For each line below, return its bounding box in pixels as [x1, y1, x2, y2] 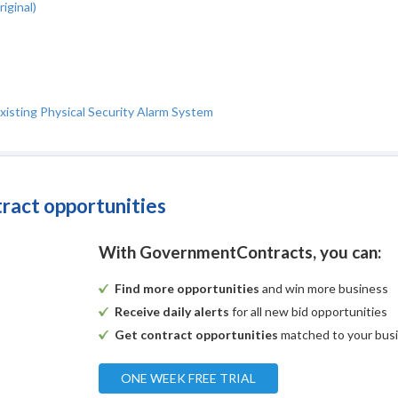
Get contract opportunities [115, 327, 279, 343]
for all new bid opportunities [229, 304, 388, 320]
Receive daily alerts [115, 304, 230, 320]
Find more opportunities [115, 281, 260, 297]
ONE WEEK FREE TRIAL [121, 370, 257, 386]
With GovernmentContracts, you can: [99, 242, 383, 263]
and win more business [259, 281, 389, 297]
